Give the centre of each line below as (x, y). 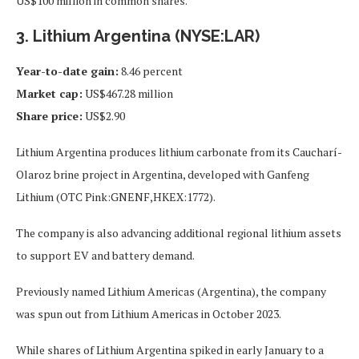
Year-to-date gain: (67, 71)
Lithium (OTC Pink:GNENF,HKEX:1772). (116, 196)
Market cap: (49, 93)
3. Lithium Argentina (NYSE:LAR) (138, 36)
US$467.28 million (128, 93)
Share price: (49, 115)
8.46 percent (151, 71)
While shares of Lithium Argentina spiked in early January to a (170, 349)
